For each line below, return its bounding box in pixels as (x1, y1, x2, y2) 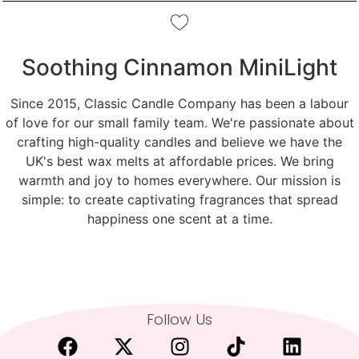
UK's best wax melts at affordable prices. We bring (25, 152, 334, 169)
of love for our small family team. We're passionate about (5, 114, 354, 131)
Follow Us (147, 309, 212, 329)
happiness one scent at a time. (87, 210, 272, 227)
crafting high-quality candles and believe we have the (17, 133, 342, 150)
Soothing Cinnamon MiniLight (22, 53, 337, 81)
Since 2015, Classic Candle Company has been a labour (10, 95, 349, 111)
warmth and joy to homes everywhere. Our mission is (18, 171, 341, 188)
